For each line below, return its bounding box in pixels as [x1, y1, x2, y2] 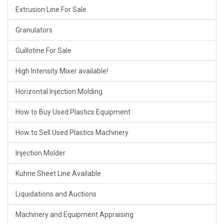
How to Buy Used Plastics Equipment [15, 108, 130, 116]
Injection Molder [15, 149, 65, 157]
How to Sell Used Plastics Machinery [15, 128, 128, 137]
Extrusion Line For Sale [15, 5, 86, 14]
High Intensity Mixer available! [15, 67, 108, 75]
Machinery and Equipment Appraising [15, 210, 133, 219]
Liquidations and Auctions [15, 190, 96, 198]
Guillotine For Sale [15, 46, 71, 55]
